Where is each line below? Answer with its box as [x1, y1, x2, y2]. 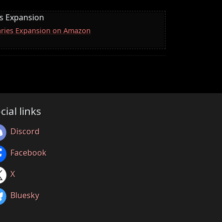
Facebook [10, 147, 47, 159]
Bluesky [10, 190, 39, 201]
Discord [10, 126, 40, 137]
